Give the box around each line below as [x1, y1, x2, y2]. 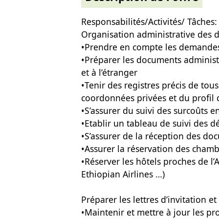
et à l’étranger [81, 66, 137, 78]
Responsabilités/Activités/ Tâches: [81, 16, 217, 27]
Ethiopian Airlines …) [81, 168, 165, 180]
